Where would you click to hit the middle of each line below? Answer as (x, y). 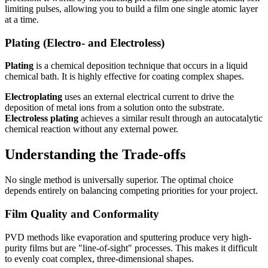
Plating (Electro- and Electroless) (85, 42)
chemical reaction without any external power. (92, 129)
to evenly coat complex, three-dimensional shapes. (99, 258)
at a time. (22, 19)
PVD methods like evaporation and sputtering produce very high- (128, 237)
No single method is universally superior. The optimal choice (119, 180)
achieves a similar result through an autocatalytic (170, 118)
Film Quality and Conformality (82, 214)
